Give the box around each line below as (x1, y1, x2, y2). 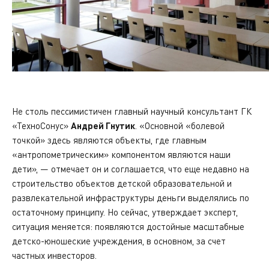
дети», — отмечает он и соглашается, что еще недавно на (12, 163, 249, 174)
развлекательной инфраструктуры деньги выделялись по (12, 192, 249, 203)
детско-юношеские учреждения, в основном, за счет (12, 235, 226, 246)
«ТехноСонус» (12, 120, 71, 131)
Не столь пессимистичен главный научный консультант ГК (12, 106, 252, 116)
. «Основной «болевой (135, 120, 225, 131)
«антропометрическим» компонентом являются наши (12, 149, 231, 160)
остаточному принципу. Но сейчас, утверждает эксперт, (12, 207, 238, 217)
